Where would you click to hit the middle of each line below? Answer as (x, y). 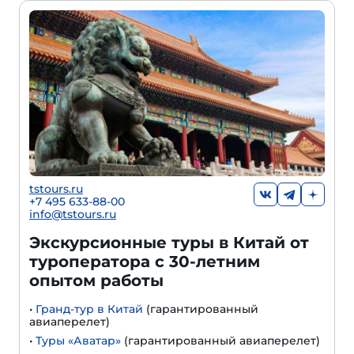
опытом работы (96, 281)
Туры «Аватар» (78, 341)
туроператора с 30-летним (145, 262)
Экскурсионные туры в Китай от (169, 243)
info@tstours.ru (73, 215)
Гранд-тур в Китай (89, 309)
